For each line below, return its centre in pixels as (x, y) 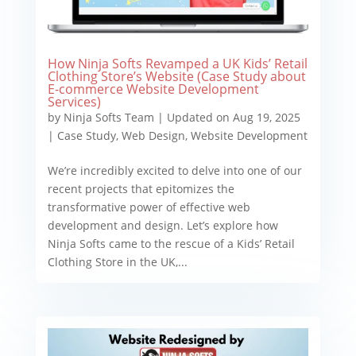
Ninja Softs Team (108, 118)
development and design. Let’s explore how (163, 226)
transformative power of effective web (149, 207)
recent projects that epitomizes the (141, 189)
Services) (74, 102)
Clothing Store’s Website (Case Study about (176, 77)
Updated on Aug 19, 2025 (233, 118)
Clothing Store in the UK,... (117, 262)
